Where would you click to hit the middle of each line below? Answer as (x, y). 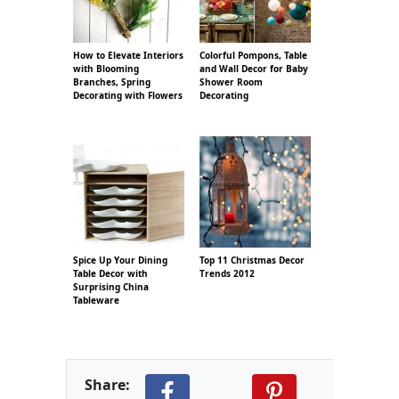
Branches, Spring (112, 82)
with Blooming (106, 69)
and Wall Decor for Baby (254, 69)
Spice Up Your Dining (120, 260)
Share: (107, 385)
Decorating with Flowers (128, 95)
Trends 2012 (227, 273)
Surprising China (111, 287)
